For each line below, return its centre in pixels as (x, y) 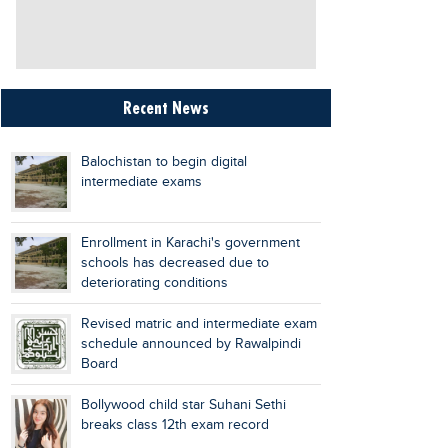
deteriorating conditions (154, 283)
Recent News (166, 107)
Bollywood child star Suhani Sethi (183, 405)
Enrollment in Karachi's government (190, 243)
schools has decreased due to (175, 263)
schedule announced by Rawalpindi (191, 344)
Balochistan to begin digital (164, 162)
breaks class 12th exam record (175, 425)
